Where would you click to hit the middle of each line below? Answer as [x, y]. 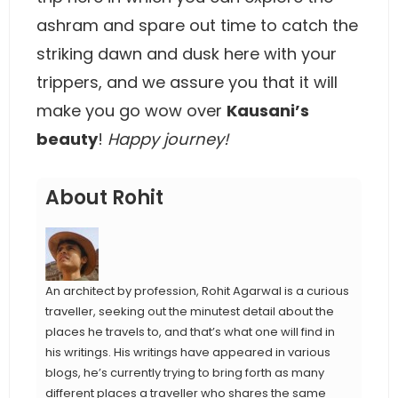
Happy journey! [168, 139]
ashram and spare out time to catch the [197, 25]
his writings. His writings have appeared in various [188, 352]
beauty [67, 139]
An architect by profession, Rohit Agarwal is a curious [197, 291]
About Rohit [104, 198]
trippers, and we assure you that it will [187, 82]
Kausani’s [268, 111]
